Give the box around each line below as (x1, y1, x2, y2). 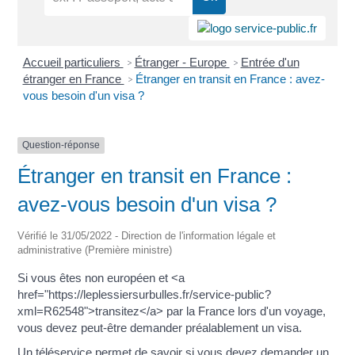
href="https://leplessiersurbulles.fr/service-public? (17, 287, 271, 301)
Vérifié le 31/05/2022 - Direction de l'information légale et (17, 229, 276, 242)
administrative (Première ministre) (17, 243, 172, 256)
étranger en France (22, 72, 124, 86)
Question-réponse (22, 139, 100, 151)
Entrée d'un (240, 55, 300, 70)
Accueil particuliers (22, 55, 124, 70)
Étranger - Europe (134, 55, 230, 70)
